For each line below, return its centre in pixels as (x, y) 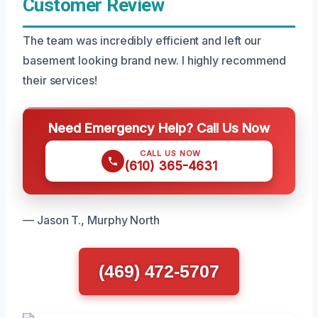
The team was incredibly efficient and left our (142, 41)
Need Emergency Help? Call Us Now (159, 128)
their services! (60, 81)
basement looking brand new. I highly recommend (155, 61)
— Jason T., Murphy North (92, 220)
